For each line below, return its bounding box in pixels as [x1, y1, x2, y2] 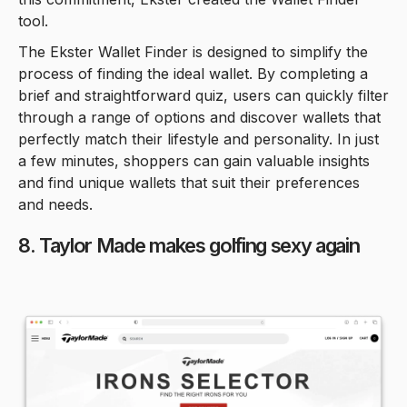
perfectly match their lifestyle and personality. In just [18, 129, 379, 148]
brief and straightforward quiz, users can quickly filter [18, 85, 389, 104]
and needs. [18, 194, 93, 213]
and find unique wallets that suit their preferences [18, 173, 360, 192]
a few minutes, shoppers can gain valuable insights [18, 151, 370, 170]
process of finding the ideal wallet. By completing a [18, 64, 368, 83]
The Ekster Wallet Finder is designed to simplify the [18, 42, 368, 61]
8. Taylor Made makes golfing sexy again [18, 233, 360, 257]
